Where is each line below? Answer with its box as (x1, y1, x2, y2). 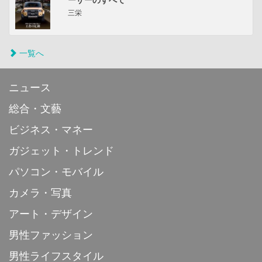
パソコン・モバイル (9, 166, 104, 178)
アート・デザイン (9, 208, 93, 220)
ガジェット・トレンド (9, 145, 114, 157)
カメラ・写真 (9, 187, 72, 199)
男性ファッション (9, 229, 93, 242)
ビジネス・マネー (9, 124, 93, 136)
